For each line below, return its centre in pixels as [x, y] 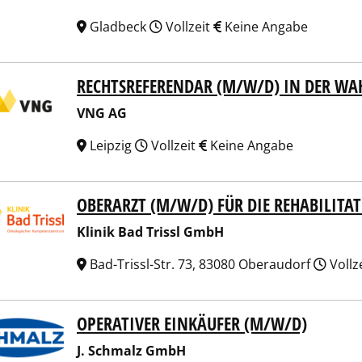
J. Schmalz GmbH [131, 351]
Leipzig [111, 145]
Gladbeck [118, 27]
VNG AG [102, 113]
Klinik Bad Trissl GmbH [150, 232]
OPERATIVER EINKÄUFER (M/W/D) [192, 324]
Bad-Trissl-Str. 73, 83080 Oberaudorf [200, 264]
